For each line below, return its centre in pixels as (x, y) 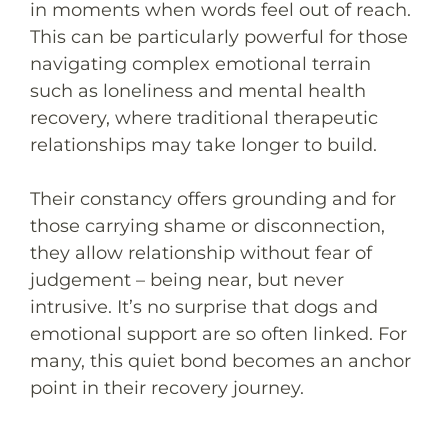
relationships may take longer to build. (203, 144)
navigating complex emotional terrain (200, 63)
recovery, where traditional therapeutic (204, 117)
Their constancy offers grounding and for (213, 198)
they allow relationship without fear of (201, 252)
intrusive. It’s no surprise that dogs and (204, 306)
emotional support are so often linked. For (218, 333)
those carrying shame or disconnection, (207, 225)
